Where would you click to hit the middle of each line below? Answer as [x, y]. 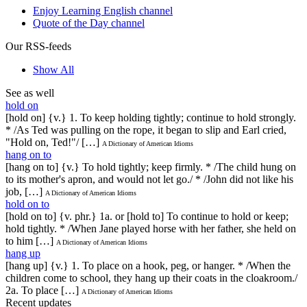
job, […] [24, 191]
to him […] [29, 241]
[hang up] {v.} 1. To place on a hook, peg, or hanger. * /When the [148, 265]
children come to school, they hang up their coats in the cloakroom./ [151, 278]
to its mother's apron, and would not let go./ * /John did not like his [149, 179]
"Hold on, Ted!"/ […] [52, 142]
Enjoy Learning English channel [103, 10]
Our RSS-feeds [38, 46]
